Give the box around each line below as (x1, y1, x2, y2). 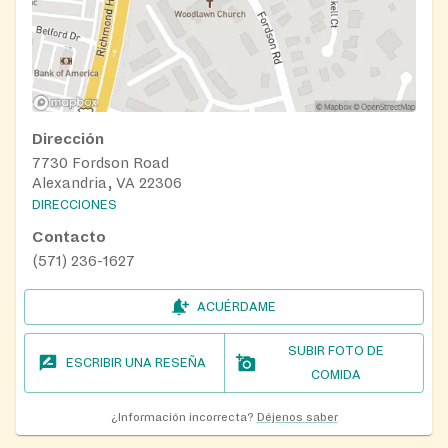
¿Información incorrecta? (110, 411, 254, 425)
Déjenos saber (256, 411, 338, 425)
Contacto (32, 229, 106, 246)
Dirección (32, 131, 104, 148)
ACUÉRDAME (196, 300, 276, 315)
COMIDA (310, 368, 361, 383)
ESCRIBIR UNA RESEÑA (66, 356, 207, 371)
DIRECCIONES (32, 198, 117, 213)
